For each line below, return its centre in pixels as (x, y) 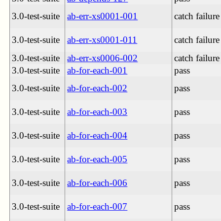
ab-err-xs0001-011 (102, 39)
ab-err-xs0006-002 (103, 58)
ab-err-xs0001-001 (103, 16)
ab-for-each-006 (97, 183)
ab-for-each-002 (97, 88)
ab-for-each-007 (97, 206)
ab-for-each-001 (97, 70)
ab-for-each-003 (97, 111)
